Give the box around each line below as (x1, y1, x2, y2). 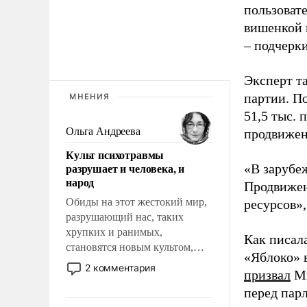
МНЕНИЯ (69, 91, 110, 101)
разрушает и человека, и (66, 160, 185, 176)
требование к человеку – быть (66, 286, 206, 298)
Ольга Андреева (66, 125, 140, 137)
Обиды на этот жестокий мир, (66, 195, 207, 208)
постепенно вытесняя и (66, 256, 175, 268)
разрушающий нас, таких (66, 210, 184, 223)
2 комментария (85, 261, 156, 273)
